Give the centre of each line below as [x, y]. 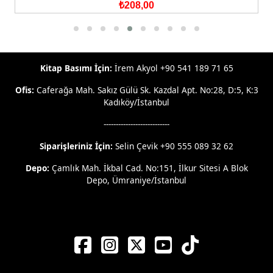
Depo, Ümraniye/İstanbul [136, 180]
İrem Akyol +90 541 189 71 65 [172, 68]
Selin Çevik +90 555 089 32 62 [174, 146]
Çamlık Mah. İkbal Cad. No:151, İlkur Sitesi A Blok [150, 168]
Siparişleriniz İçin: [77, 146]
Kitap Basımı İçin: [76, 68]
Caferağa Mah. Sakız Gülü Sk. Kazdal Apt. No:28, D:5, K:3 [146, 90]
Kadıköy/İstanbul [136, 102]
